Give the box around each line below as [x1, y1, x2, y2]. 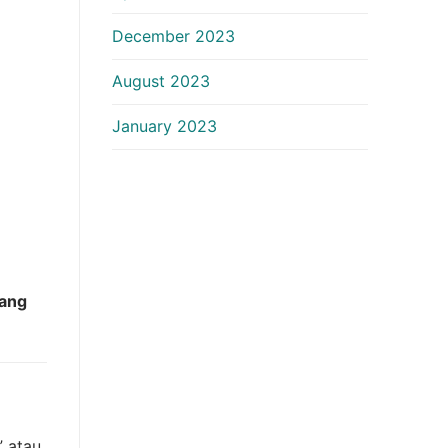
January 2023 [112, 116, 217, 137]
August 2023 [112, 71, 210, 92]
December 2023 [112, 25, 235, 46]
